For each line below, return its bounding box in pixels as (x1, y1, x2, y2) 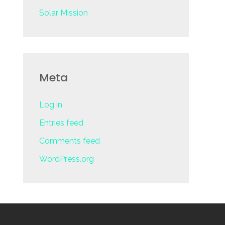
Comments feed (39, 136, 100, 146)
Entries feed (39, 118, 83, 128)
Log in (39, 100, 62, 109)
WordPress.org (39, 154, 94, 164)
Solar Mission (39, 8, 88, 18)
